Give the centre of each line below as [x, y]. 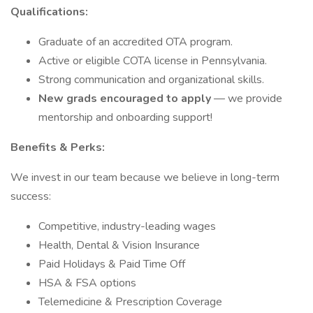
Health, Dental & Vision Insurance [119, 245]
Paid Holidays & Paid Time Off [112, 264]
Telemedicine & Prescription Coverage [130, 302]
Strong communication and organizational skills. [151, 80]
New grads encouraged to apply [126, 99]
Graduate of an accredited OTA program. [136, 42]
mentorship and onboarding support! [125, 117]
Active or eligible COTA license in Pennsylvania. [153, 61]
